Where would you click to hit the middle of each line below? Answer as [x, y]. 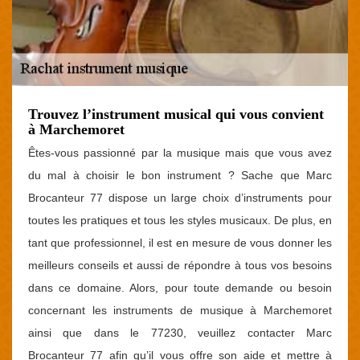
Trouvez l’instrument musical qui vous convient [176, 114]
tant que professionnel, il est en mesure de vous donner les [180, 243]
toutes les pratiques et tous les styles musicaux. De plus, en [180, 220]
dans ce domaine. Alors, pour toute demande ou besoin [180, 288]
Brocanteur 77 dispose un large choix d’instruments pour [180, 198]
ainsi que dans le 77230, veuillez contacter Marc [180, 333]
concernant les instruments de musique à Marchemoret [180, 310]
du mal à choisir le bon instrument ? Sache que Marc [180, 175]
